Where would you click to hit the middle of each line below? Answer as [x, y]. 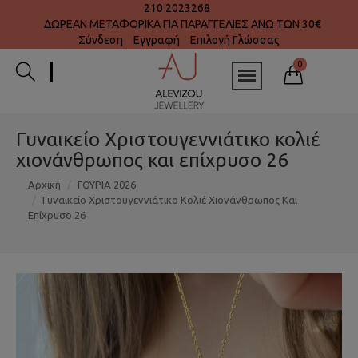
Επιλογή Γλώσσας [235, 40]
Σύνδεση [101, 40]
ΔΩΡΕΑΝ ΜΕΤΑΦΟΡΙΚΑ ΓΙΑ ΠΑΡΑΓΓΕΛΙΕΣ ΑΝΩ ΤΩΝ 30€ [179, 24]
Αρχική [44, 185]
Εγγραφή [157, 40]
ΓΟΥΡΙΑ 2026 [107, 185]
